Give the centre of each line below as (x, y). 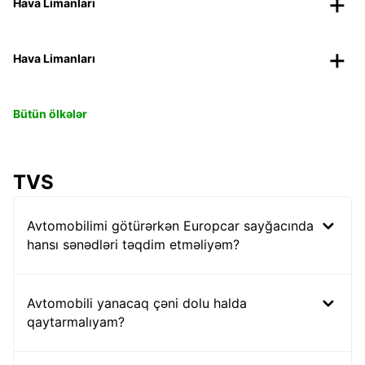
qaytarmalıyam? (76, 321)
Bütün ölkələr (50, 113)
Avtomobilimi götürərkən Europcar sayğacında (170, 225)
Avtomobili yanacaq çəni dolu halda (137, 303)
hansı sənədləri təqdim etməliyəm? (133, 244)
